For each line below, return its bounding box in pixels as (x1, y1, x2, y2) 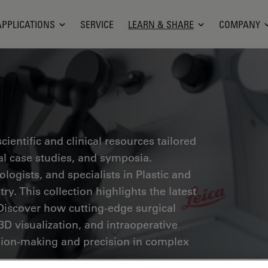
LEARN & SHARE (127, 18, 194, 31)
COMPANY (218, 18, 260, 31)
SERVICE (80, 18, 114, 31)
